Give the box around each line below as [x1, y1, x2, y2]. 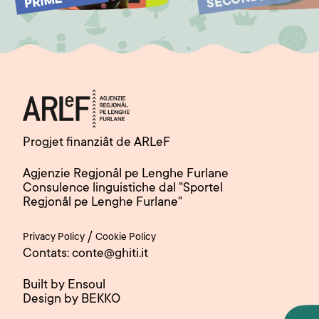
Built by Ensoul [23, 278, 105, 293]
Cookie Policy [95, 232, 156, 244]
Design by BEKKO [23, 293, 120, 308]
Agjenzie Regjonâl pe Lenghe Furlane [23, 167, 229, 182]
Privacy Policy [23, 232, 85, 244]
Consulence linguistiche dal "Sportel [23, 182, 223, 197]
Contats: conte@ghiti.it [23, 247, 148, 262]
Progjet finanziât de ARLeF [23, 136, 170, 151]
